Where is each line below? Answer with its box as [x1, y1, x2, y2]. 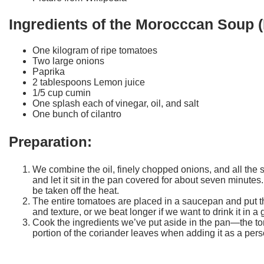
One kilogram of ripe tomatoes [32, 45, 157, 55]
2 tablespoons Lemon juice [32, 77, 145, 87]
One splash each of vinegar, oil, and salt [32, 98, 199, 108]
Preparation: [9, 133, 92, 150]
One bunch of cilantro [32, 108, 121, 119]
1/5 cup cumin [32, 87, 91, 98]
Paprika [32, 66, 65, 77]
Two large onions [32, 55, 104, 66]
